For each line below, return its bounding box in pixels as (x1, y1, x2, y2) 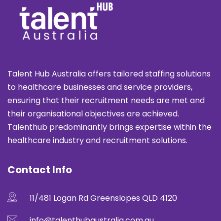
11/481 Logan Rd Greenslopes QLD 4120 (30, 192, 177, 204)
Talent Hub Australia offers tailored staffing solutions (7, 68, 211, 80)
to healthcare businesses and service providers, (7, 81, 192, 93)
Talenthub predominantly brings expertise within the (7, 121, 212, 133)
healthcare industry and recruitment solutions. (7, 135, 187, 147)
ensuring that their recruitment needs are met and (7, 95, 205, 107)
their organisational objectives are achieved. (7, 108, 179, 120)
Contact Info (7, 163, 72, 177)
